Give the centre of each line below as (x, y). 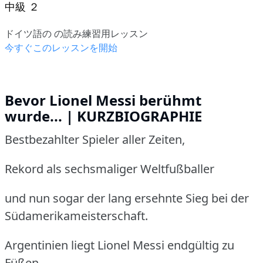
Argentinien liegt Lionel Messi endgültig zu (119, 245)
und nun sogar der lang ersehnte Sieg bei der (127, 198)
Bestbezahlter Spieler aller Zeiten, (95, 139)
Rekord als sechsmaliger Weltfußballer (109, 168)
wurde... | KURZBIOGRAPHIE (103, 116)
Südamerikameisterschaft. (76, 215)
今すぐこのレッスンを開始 (61, 47)
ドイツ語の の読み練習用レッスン (76, 33)
